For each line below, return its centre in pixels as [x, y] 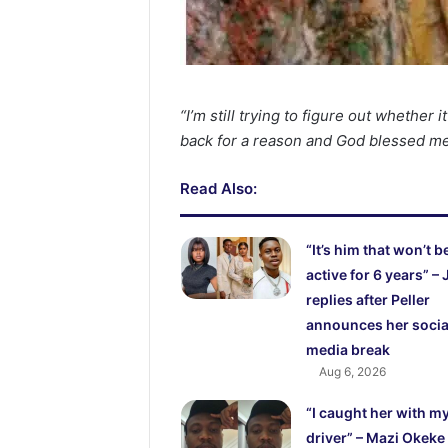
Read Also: [219, 189]
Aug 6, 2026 [352, 372]
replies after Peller [367, 300]
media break [347, 350]
